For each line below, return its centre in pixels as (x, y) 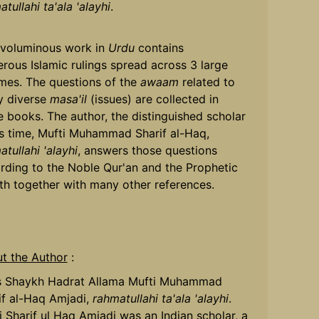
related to (206, 82)
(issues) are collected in (154, 99)
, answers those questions (147, 150)
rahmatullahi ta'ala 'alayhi (160, 298)
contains (159, 47)
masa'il (70, 99)
